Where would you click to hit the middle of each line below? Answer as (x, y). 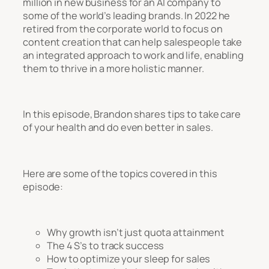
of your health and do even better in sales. (119, 128)
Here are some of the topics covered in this (120, 173)
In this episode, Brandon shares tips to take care (132, 114)
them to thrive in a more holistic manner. (113, 68)
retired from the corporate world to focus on (123, 29)
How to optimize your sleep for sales (129, 259)
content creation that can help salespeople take (133, 42)
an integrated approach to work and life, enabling (134, 55)
